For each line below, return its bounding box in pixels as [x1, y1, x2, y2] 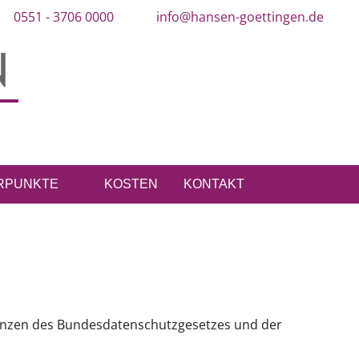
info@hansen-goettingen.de [156, 8, 324, 26]
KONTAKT [183, 177, 244, 191]
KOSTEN [103, 177, 158, 191]
